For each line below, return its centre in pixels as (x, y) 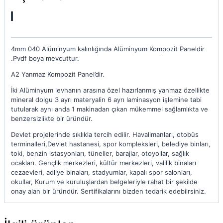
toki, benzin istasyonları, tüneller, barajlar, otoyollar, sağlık (100, 154)
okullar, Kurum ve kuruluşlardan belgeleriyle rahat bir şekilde (104, 182)
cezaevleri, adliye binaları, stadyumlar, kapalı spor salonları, (102, 172)
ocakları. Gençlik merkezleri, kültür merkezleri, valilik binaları (104, 163)
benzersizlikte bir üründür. (52, 119)
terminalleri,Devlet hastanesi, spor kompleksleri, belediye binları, (111, 144)
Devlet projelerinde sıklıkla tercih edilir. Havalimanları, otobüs (105, 135)
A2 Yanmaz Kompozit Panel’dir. (58, 74)
